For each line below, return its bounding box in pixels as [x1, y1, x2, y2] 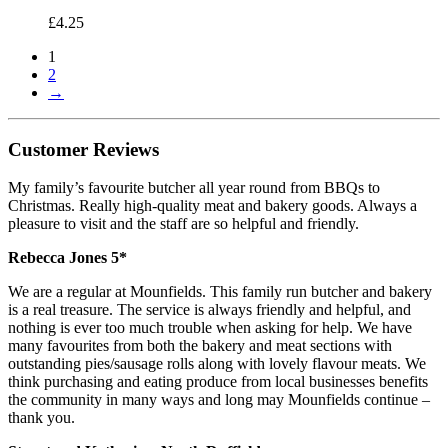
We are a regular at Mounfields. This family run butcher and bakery [8, 283, 432, 301]
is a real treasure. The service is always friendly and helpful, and [8, 301, 411, 319]
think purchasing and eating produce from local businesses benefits [8, 373, 428, 391]
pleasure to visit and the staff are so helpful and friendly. [8, 215, 359, 233]
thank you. [8, 409, 75, 427]
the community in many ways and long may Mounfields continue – [8, 391, 430, 409]
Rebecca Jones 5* [8, 249, 127, 267]
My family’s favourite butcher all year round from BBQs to [8, 179, 380, 197]
